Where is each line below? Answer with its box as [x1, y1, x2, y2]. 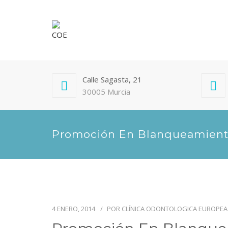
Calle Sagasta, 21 [82, 74, 142, 84]
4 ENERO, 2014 [52, 204, 95, 213]
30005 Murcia [82, 87, 130, 97]
